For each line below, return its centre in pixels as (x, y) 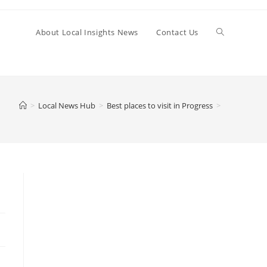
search (230, 120)
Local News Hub (67, 105)
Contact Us (177, 32)
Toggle (229, 32)
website (232, 76)
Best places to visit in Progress (160, 105)
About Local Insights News (87, 32)
